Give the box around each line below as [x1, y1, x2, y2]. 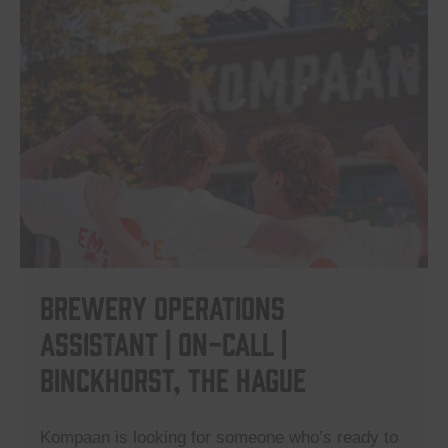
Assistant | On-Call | [40, 324, 287, 361]
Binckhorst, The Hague [40, 360, 306, 397]
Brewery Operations [40, 288, 285, 325]
